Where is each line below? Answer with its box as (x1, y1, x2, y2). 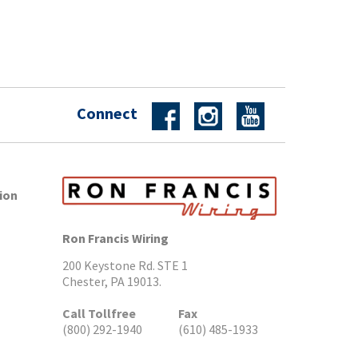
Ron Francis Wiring (62, 229, 169, 246)
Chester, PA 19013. (62, 272, 161, 289)
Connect (76, 103, 137, 124)
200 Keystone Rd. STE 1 (62, 257, 188, 273)
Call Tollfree (62, 304, 136, 321)
